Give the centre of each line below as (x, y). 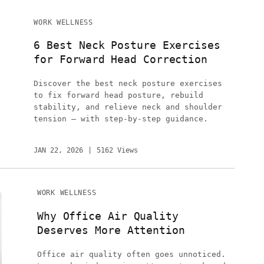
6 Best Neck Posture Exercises (127, 45)
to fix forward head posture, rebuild (119, 95)
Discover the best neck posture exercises (128, 83)
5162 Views (118, 151)
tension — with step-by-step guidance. (121, 118)
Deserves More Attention (111, 230)
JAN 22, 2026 (59, 151)
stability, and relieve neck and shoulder (128, 107)
